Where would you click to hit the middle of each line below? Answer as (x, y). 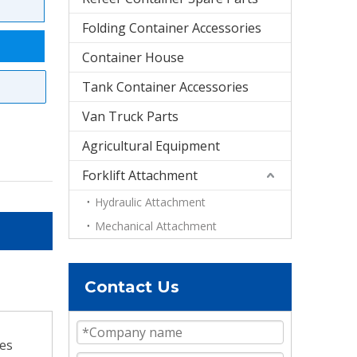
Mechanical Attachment (156, 226)
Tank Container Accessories (165, 87)
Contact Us (132, 287)
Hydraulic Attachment (150, 202)
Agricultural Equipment (151, 146)
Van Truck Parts (130, 116)
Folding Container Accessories (172, 28)
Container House (133, 57)
